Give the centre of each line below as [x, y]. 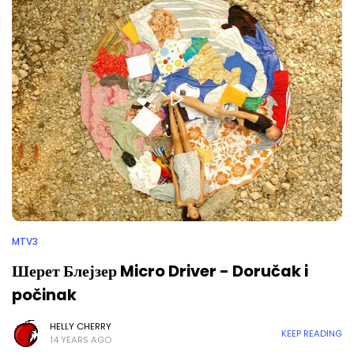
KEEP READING [312, 333]
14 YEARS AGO [81, 340]
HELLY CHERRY [81, 326]
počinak [44, 295]
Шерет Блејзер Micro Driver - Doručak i [160, 271]
